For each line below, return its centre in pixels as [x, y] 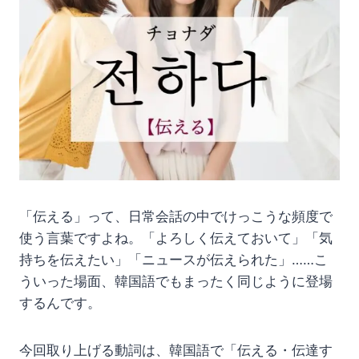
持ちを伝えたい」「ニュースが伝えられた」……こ [173, 260]
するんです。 [60, 303]
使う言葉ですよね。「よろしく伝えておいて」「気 [176, 238]
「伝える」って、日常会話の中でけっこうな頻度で [176, 217]
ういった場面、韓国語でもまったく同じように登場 [176, 282]
